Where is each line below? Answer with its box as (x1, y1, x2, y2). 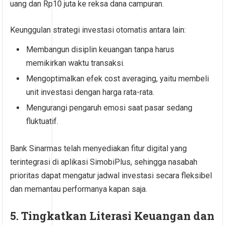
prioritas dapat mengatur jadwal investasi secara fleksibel (10, 171, 212, 181)
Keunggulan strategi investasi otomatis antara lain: (10, 25, 186, 35)
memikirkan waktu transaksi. (26, 58, 125, 68)
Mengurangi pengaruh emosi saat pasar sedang (26, 103, 193, 113)
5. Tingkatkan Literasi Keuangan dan (10, 208, 215, 223)
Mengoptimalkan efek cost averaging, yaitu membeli (26, 74, 209, 84)
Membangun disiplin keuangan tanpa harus (26, 45, 175, 55)
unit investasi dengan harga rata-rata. (26, 87, 155, 97)
